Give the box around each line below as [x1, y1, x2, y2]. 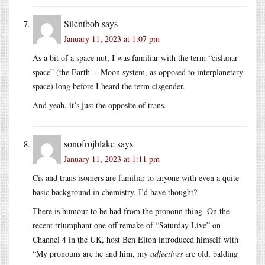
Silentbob [64, 17, 99, 30]
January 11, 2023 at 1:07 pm [64, 33, 160, 44]
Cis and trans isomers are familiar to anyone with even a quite [33, 172, 239, 183]
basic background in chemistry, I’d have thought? [33, 186, 197, 198]
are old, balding [183, 247, 238, 259]
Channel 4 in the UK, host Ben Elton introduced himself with [33, 233, 238, 245]
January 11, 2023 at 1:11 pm [64, 153, 160, 164]
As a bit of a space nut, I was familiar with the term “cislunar [33, 51, 238, 63]
